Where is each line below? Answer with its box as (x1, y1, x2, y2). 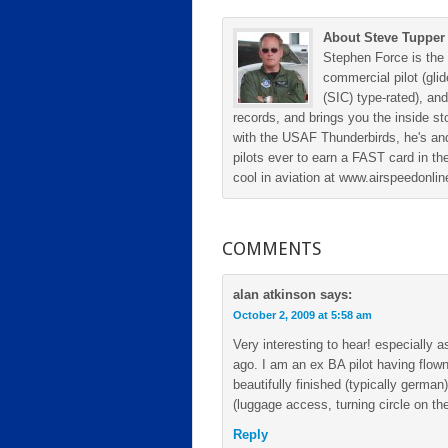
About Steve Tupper (323, 30, 445, 45)
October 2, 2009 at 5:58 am (233, 309, 372, 321)
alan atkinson (233, 287, 316, 302)
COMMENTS (222, 238, 321, 259)
